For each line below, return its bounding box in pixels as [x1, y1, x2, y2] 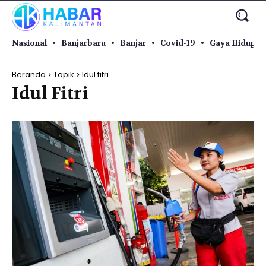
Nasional [12, 37, 47, 48]
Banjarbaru [61, 37, 106, 48]
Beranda [12, 69, 46, 81]
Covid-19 [160, 37, 195, 48]
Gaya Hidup [210, 37, 256, 48]
